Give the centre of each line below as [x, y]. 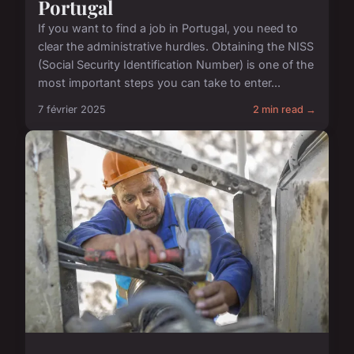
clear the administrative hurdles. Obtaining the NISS [176, 47]
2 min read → [284, 110]
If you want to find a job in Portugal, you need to [168, 28]
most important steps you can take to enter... [159, 83]
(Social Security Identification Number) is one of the [176, 65]
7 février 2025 [72, 110]
